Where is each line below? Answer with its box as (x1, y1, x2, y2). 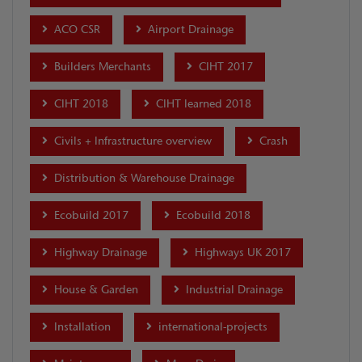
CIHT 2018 (51, 96, 108, 112)
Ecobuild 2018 (173, 208, 250, 224)
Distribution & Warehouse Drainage (51, 170, 234, 187)
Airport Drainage (145, 22, 234, 38)
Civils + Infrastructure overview (51, 133, 212, 149)
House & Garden (51, 282, 138, 298)
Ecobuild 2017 (51, 208, 128, 224)
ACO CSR (51, 22, 100, 38)
